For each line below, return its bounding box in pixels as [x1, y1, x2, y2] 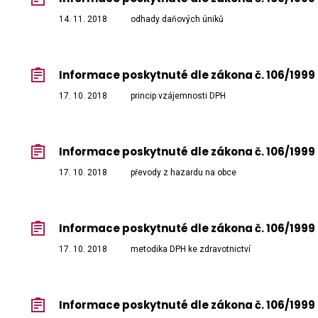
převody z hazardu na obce [131, 168, 236, 178]
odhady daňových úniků [131, 14, 224, 25]
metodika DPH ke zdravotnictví [131, 244, 251, 255]
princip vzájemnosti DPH [131, 91, 226, 102]
